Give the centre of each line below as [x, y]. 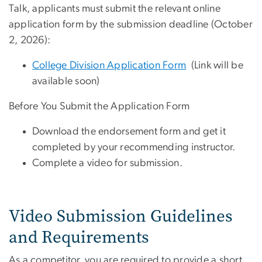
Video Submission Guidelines [121, 216]
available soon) [66, 82]
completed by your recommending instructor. [134, 148]
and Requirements [79, 237]
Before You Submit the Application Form [99, 107]
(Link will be [215, 66]
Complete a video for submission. [107, 163]
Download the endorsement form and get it [129, 132]
